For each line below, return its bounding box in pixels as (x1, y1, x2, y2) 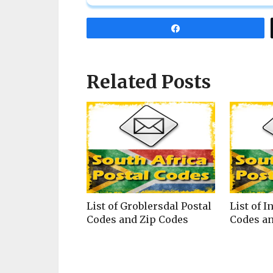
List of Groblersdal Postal (87, 200, 211, 213)
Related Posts (87, 70, 211, 94)
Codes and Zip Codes (87, 213, 188, 226)
